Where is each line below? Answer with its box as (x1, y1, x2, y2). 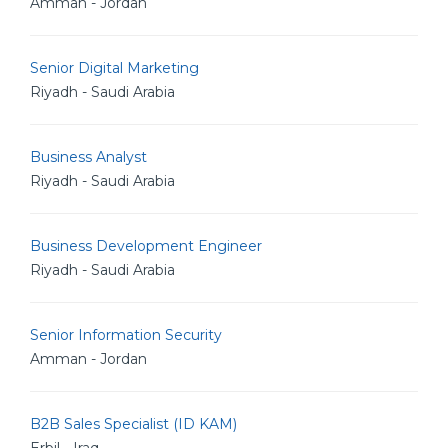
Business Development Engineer (30, 237, 262, 255)
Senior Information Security (30, 326, 222, 344)
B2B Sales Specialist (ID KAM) (30, 415, 237, 433)
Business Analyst (30, 148, 147, 166)
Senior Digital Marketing (30, 59, 199, 77)
